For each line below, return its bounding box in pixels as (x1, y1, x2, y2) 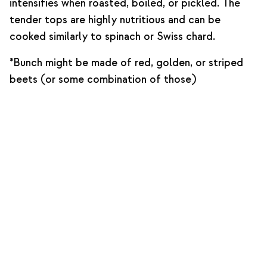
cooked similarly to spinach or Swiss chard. (10, 30, 215, 44)
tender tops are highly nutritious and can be (10, 13, 221, 27)
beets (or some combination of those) (10, 73, 196, 86)
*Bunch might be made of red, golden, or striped (10, 56, 243, 70)
